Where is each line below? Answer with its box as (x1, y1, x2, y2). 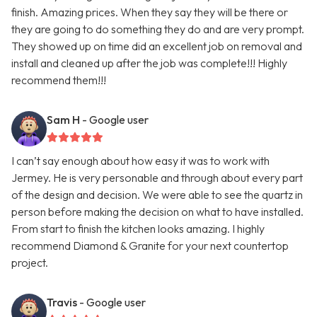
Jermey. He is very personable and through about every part (11, 171, 303, 185)
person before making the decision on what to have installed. (11, 204, 304, 219)
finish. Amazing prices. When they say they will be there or (11, 5, 288, 20)
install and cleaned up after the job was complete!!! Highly (11, 56, 287, 71)
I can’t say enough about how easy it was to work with (11, 154, 270, 168)
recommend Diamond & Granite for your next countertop (11, 238, 289, 253)
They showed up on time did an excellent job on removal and (11, 39, 302, 54)
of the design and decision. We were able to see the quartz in (11, 188, 303, 202)
